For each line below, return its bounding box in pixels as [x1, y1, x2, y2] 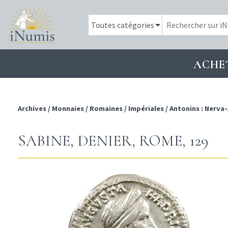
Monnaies [52, 104, 84, 113]
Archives [18, 104, 48, 113]
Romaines [90, 104, 123, 113]
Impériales [128, 104, 164, 113]
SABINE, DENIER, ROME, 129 [18, 131, 208, 151]
